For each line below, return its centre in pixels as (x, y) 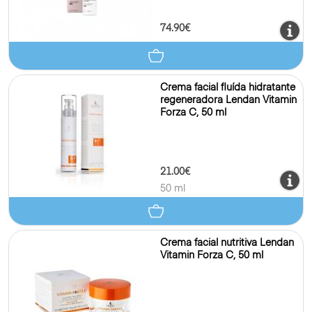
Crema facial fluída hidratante (228, 88)
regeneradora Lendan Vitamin (228, 100)
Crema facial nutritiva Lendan (227, 243)
